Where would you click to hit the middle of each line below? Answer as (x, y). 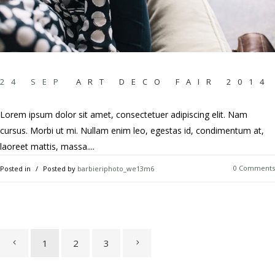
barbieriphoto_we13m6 (116, 169)
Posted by (59, 169)
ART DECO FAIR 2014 (173, 82)
